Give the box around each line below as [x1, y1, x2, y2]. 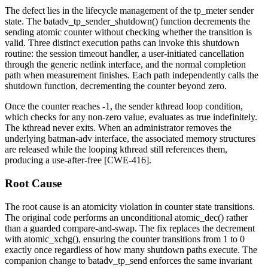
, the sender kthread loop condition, [110, 101, 243, 112]
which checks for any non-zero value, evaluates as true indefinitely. [5, 112, 257, 123]
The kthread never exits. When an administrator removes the [5, 123, 232, 133]
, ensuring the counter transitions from [78, 233, 223, 244]
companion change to [5, 255, 88, 266]
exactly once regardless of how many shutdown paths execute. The [5, 244, 257, 255]
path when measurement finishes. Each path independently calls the [5, 70, 258, 81]
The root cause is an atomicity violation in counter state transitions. [5, 201, 255, 212]
